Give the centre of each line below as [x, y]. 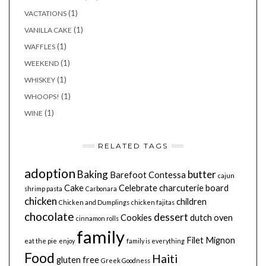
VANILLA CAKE [48, 30]
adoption [50, 174]
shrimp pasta [43, 189]
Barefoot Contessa [148, 175]
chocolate [49, 217]
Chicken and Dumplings [94, 202]
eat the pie [41, 241]
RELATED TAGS [133, 146]
